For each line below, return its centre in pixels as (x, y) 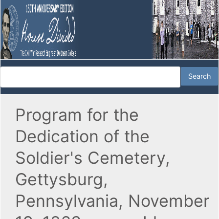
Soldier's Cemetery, (93, 158)
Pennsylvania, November (112, 201)
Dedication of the (82, 136)
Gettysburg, (62, 179)
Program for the (77, 115)
